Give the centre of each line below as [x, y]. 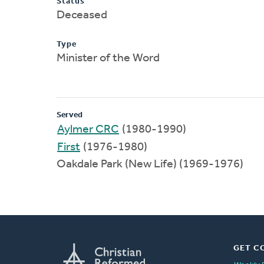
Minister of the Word [108, 58]
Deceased [82, 15]
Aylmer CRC [88, 129]
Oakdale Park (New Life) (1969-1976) [150, 164]
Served [70, 115]
